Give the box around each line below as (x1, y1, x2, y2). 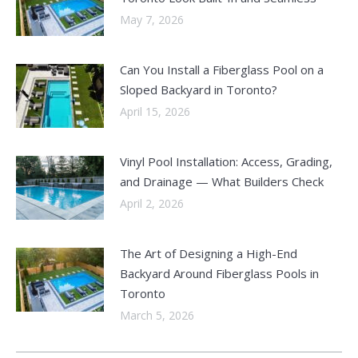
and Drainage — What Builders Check (120, 173, 324, 190)
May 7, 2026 (120, 12, 184, 28)
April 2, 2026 (120, 196, 184, 212)
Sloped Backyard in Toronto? (120, 82, 277, 98)
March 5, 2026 (120, 308, 194, 324)
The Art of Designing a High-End (120, 245, 297, 262)
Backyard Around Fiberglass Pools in (120, 265, 319, 282)
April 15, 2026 (120, 104, 190, 120)
